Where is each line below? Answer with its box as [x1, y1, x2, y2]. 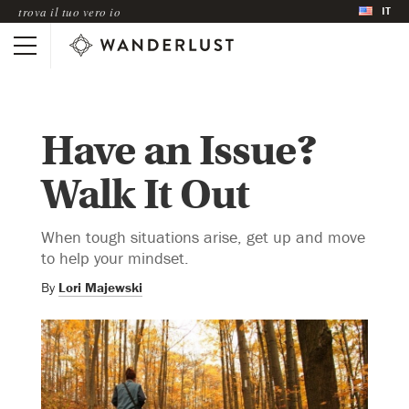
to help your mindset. [41, 246, 189, 268]
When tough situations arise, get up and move [41, 225, 365, 247]
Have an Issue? [41, 125, 317, 176]
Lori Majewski [58, 278, 142, 296]
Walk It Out [41, 169, 249, 220]
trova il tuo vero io [18, 3, 121, 20]
